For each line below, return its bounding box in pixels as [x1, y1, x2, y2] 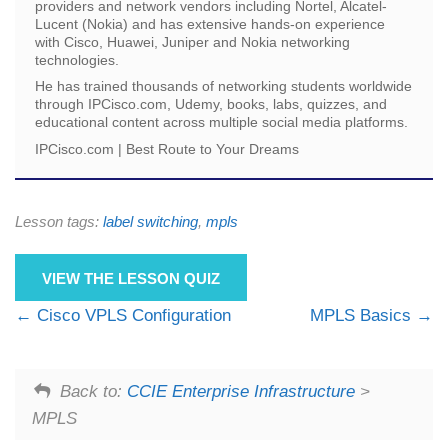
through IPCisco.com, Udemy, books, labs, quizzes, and [35, 96, 387, 113]
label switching [103, 213, 198, 231]
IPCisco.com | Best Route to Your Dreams [35, 140, 299, 157]
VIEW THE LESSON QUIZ [42, 269, 220, 287]
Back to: [59, 381, 127, 401]
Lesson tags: [15, 213, 103, 231]
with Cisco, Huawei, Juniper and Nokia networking [35, 34, 350, 51]
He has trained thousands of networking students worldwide [35, 78, 412, 95]
